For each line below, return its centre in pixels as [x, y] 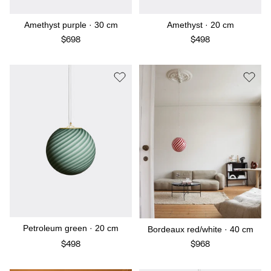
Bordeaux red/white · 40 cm [200, 230]
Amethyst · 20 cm [200, 24]
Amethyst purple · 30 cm [71, 24]
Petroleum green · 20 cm [71, 228]
